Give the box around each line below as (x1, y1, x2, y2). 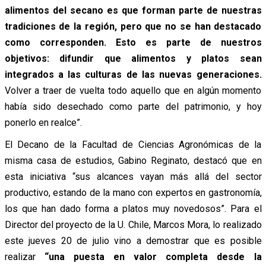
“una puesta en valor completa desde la (44, 251, 262, 263)
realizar (4, 251, 45, 263)
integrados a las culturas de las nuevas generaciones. (4, 69, 262, 81)
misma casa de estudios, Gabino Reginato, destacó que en (4, 155, 262, 167)
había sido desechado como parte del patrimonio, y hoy (4, 101, 262, 113)
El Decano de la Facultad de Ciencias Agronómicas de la (4, 139, 262, 151)
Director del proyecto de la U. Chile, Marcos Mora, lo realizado (4, 219, 262, 231)
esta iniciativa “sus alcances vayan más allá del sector (4, 171, 262, 183)
